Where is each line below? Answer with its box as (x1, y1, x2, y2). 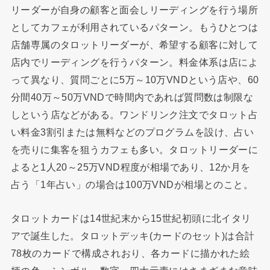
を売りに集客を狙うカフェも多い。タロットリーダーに (10, 144, 259, 155)
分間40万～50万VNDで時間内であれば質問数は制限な (10, 92, 254, 103)
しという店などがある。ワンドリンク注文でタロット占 (10, 109, 259, 121)
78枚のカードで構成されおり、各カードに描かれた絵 (10, 247, 250, 259)
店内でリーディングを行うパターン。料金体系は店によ (10, 57, 259, 68)
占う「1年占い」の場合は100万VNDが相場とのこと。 (10, 179, 254, 190)
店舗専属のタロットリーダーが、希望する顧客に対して (10, 39, 259, 51)
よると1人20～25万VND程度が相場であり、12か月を (10, 162, 251, 173)
